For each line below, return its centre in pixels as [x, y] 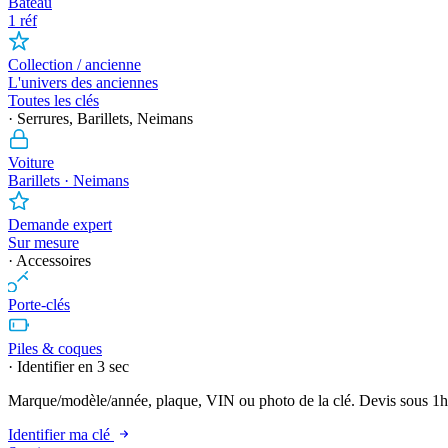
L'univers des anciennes [83, 82]
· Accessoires [49, 260]
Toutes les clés [53, 100]
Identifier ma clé [61, 434]
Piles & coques [55, 348]
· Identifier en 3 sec [68, 366]
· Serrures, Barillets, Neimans [100, 118]
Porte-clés [39, 304]
